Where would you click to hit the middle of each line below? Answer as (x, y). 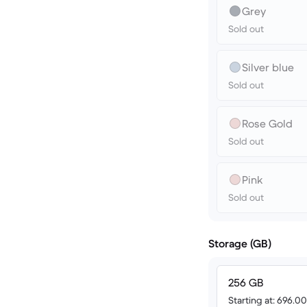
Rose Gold (267, 123)
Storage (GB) (240, 243)
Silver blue (268, 67)
